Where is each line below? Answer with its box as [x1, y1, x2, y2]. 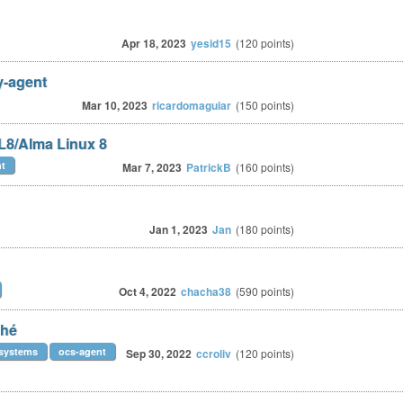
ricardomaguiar [152, 97, 231, 113]
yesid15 [191, 35, 231, 51]
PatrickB [186, 159, 231, 175]
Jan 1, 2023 [149, 221, 208, 237]
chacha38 [181, 283, 231, 300]
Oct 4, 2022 [119, 283, 176, 300]
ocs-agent [58, 345, 106, 358]
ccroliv [196, 345, 231, 362]
